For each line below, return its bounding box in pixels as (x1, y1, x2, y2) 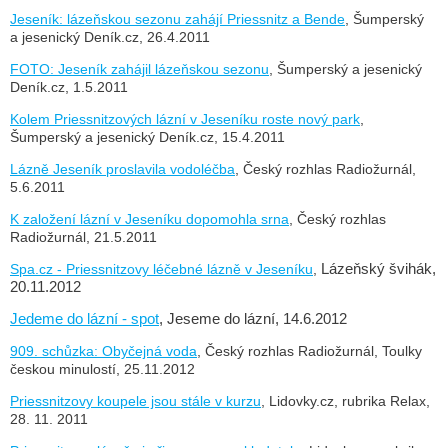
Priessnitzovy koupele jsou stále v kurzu (10, 392, 261, 409)
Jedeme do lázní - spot (10, 310, 159, 327)
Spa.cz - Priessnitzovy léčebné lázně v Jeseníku (10, 260, 313, 277)
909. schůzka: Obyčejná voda (10, 342, 197, 359)
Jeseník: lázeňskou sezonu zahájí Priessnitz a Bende (10, 10, 345, 27)
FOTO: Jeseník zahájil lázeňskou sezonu (10, 60, 269, 77)
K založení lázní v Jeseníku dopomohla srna (10, 210, 289, 227)
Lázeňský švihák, (321, 260, 436, 277)
